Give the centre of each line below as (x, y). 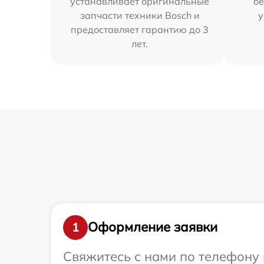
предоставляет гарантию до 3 (140, 29)
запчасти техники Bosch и (140, 15)
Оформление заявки (153, 227)
